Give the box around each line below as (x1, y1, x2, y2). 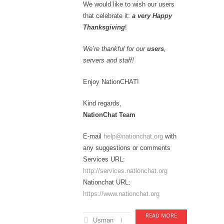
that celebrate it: (83, 12, 132, 19)
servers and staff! (83, 56, 134, 64)
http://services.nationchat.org (83, 167, 167, 174)
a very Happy (132, 12, 172, 19)
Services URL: (83, 155, 125, 163)
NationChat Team (83, 111, 135, 118)
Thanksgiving (83, 23, 125, 31)
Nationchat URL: (83, 178, 130, 186)
